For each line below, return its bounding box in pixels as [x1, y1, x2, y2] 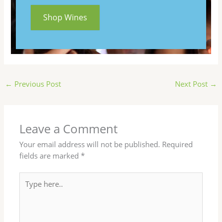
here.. [19, 184, 39, 194]
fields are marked [19, 151, 81, 161]
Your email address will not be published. [19, 139, 161, 150]
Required [162, 139, 193, 150]
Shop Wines [43, 11, 88, 23]
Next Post [175, 79, 210, 89]
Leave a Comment [19, 121, 118, 137]
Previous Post [12, 79, 61, 89]
